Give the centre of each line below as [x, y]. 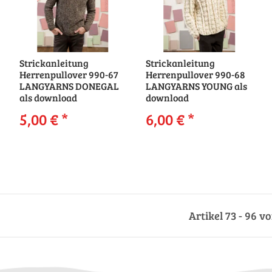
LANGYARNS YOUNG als [196, 86]
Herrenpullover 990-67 [69, 74]
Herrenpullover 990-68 [195, 74]
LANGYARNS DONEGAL [69, 86]
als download [48, 97]
